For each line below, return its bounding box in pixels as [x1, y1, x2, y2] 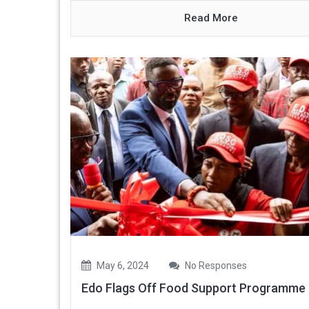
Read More [184, 12, 239, 24]
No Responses [183, 260, 247, 272]
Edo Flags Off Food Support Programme [81, 281, 306, 296]
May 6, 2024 [94, 260, 149, 272]
